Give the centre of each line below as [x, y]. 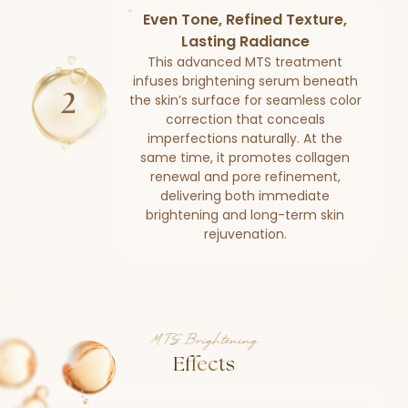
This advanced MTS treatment [245, 62]
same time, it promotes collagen [245, 158]
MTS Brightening [204, 341]
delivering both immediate [245, 196]
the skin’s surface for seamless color [245, 100]
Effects [204, 365]
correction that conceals [245, 119]
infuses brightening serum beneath [245, 81]
